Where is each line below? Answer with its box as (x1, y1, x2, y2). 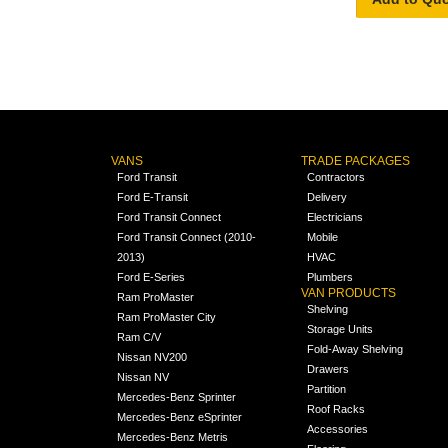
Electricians (307, 211, 364, 224)
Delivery (307, 191, 348, 204)
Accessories (307, 423, 369, 436)
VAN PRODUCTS (301, 286, 397, 301)
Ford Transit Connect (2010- (116, 231, 256, 244)
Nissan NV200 (116, 351, 187, 364)
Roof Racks (307, 403, 366, 416)
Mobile (307, 231, 339, 244)
